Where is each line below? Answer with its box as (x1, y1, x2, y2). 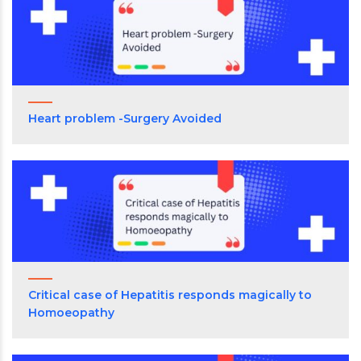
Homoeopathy (28, 305, 114, 321)
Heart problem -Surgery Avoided (28, 110, 222, 126)
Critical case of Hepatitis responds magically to (28, 288, 312, 303)
